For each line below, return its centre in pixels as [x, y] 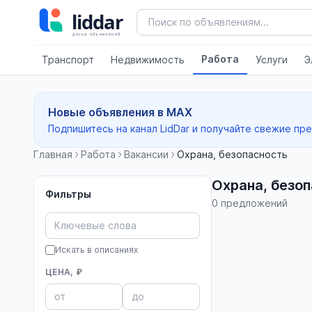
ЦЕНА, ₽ [64, 272]
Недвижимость [148, 60]
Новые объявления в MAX [120, 112]
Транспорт [68, 60]
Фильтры [68, 194]
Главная [53, 154]
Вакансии [146, 154]
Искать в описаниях [96, 250]
